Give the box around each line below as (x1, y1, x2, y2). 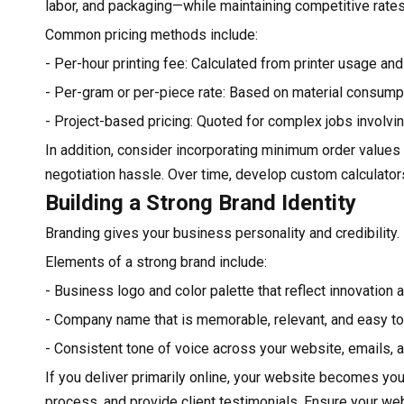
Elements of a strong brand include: (45, 252, 267, 271)
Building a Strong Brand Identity (45, 189, 356, 216)
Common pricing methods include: (45, 25, 258, 43)
